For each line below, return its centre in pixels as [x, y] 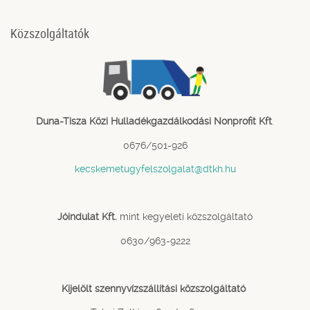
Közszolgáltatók [50, 34]
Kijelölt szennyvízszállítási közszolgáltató [155, 288]
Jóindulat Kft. [87, 217]
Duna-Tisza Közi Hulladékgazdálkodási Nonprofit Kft [154, 121]
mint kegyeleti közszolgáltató [185, 217]
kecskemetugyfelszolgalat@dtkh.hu [155, 169]
